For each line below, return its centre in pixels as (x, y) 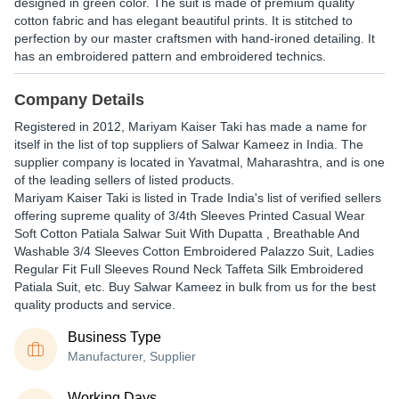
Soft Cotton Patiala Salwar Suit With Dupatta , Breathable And (187, 233)
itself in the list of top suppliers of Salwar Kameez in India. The (189, 144)
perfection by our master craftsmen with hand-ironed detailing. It (195, 38)
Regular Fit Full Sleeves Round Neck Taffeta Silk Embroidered (189, 269)
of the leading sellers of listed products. (124, 180)
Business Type (114, 337)
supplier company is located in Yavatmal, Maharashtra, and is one (199, 162)
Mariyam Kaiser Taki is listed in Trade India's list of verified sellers (198, 198)
